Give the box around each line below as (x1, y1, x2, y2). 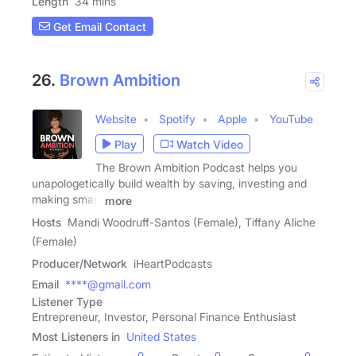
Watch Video (176, 137, 243, 151)
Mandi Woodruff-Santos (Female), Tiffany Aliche (68, 215, 315, 230)
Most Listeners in (32, 330, 120, 344)
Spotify (159, 112, 195, 126)
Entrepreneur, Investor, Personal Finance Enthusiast (32, 310, 296, 324)
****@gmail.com (65, 277, 151, 292)
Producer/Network (32, 257, 127, 271)
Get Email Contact (50, 19, 146, 33)
